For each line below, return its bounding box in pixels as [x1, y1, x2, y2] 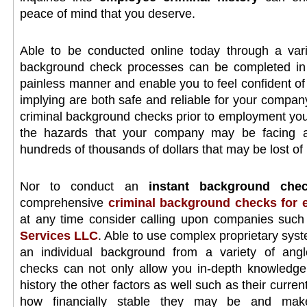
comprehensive [20, 196, 103, 210]
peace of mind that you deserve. [20, 7, 195, 21]
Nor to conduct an [20, 180, 149, 193]
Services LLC [20, 229, 99, 243]
